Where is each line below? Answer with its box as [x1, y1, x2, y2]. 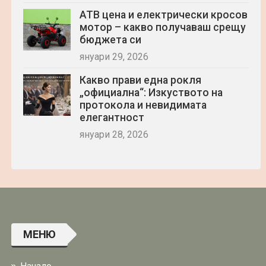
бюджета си [80, 34, 141, 46]
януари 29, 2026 [80, 51, 148, 62]
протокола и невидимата [80, 99, 207, 111]
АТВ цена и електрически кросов [80, 9, 248, 21]
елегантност [80, 112, 144, 123]
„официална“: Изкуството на [80, 87, 223, 99]
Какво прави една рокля [80, 74, 201, 86]
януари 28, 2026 [80, 129, 148, 140]
